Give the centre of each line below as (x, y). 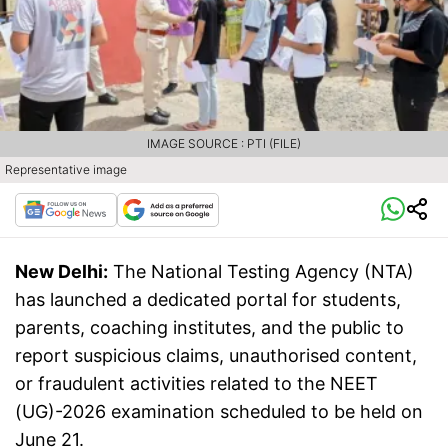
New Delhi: (61, 272)
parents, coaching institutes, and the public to (209, 328)
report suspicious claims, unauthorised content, (216, 356)
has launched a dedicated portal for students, (208, 300)
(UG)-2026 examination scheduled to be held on (219, 412)
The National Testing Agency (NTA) (263, 272)
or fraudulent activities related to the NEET (196, 384)
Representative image (66, 170)
